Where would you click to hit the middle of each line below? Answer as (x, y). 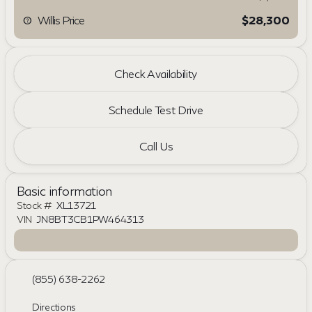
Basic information (64, 190)
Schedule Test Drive (156, 109)
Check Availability (156, 73)
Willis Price (61, 20)
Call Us (156, 146)
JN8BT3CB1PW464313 (90, 219)
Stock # (35, 205)
